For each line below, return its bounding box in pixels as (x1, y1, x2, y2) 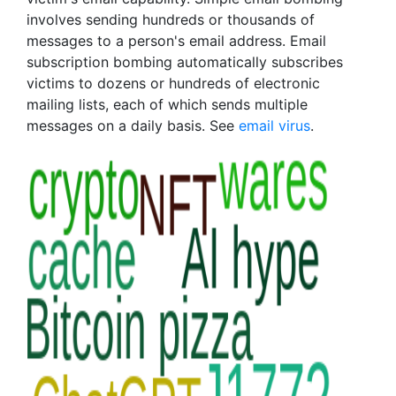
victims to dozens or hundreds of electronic (27, 74, 320, 92)
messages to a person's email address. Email (27, 32, 326, 49)
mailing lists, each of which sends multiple (27, 95, 308, 113)
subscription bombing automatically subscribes (27, 53, 343, 71)
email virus (239, 117, 310, 134)
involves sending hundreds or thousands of (27, 11, 315, 28)
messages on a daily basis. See (27, 117, 239, 134)
